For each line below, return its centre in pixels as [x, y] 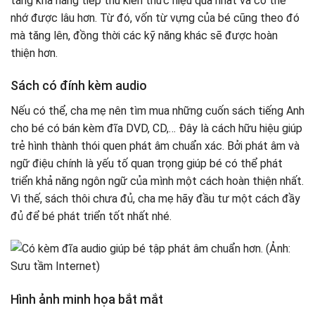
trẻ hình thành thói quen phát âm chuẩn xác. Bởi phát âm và [155, 146]
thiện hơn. [34, 53]
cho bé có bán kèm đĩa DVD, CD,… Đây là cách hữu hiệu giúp [156, 129]
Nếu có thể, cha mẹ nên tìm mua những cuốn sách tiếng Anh [157, 111]
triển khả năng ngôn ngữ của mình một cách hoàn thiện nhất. [157, 181]
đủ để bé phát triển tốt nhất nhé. [91, 217]
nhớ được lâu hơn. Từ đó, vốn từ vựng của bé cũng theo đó [155, 18]
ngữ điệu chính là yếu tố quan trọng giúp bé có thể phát [147, 164]
